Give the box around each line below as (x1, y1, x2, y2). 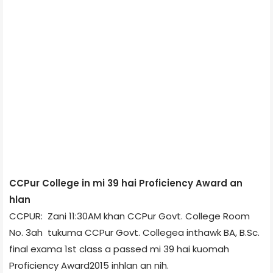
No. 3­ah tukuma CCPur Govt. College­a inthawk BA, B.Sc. (9, 225, 260, 239)
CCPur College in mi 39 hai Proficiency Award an (9, 176, 243, 190)
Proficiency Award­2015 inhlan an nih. (9, 258, 169, 272)
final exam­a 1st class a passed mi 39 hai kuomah (9, 242, 229, 255)
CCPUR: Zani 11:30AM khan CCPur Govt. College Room (9, 209, 250, 222)
